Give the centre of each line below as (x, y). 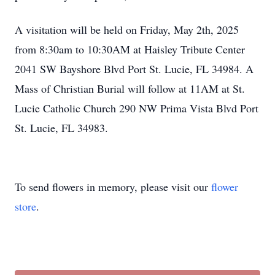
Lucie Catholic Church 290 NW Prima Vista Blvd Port (137, 108)
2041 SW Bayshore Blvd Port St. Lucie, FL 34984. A (134, 69)
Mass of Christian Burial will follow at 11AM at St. (130, 88)
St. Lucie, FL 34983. (61, 128)
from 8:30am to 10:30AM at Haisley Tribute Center (130, 49)
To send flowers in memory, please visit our (113, 187)
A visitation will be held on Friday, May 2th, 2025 (127, 29)
